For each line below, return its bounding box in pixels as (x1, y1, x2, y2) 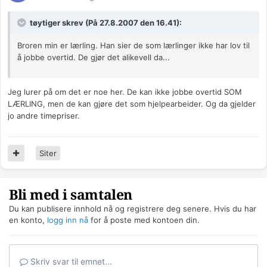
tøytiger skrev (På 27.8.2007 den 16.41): (28, 18, 182, 28)
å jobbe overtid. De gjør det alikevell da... (17, 52, 170, 63)
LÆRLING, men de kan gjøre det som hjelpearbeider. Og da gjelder (8, 99, 256, 109)
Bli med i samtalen (9, 187, 132, 204)
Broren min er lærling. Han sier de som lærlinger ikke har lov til (17, 41, 250, 51)
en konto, (9, 215, 47, 225)
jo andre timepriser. (8, 111, 80, 121)
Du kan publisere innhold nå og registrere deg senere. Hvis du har (9, 204, 256, 214)
